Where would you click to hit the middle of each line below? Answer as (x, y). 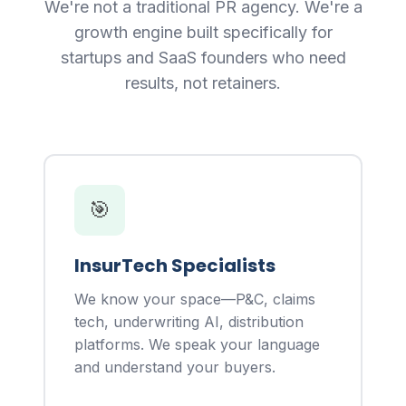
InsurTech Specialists (175, 265)
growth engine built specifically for (203, 32)
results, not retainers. (203, 82)
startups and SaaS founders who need (203, 57)
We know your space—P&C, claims (195, 299)
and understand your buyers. (175, 367)
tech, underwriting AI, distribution (189, 321)
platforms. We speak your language (197, 344)
